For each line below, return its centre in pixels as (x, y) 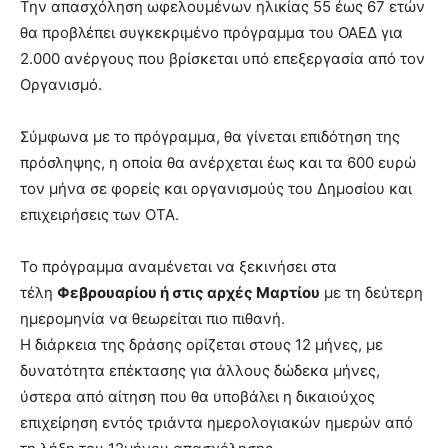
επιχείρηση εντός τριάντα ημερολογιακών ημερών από (216, 422)
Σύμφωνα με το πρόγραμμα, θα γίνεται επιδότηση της (210, 136)
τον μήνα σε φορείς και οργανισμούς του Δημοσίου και (216, 188)
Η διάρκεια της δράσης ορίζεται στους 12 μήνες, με (201, 344)
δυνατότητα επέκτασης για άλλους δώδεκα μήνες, (200, 370)
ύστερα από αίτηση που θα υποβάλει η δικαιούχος (197, 396)
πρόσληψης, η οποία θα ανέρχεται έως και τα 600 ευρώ (218, 162)
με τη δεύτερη (371, 292)
